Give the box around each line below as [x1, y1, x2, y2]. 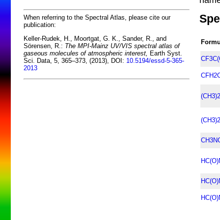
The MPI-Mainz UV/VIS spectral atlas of [65, 42, 180, 50]
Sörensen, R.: [24, 42, 65, 50]
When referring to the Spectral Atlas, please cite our [24, 13, 170, 21]
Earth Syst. [148, 50, 182, 57]
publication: [24, 21, 56, 28]
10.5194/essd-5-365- [126, 57, 184, 65]
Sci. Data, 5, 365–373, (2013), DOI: [24, 57, 126, 65]
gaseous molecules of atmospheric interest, [24, 50, 148, 57]
